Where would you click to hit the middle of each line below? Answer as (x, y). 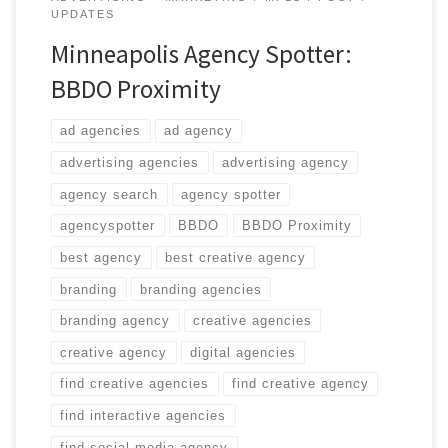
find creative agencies (135, 384)
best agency (101, 257)
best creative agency (236, 257)
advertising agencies (130, 163)
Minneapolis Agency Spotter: (201, 54)
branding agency (115, 321)
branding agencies (201, 289)
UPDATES (82, 14)
